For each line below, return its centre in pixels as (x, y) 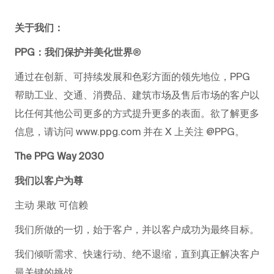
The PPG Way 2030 (59, 156)
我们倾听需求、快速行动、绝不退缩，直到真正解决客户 (137, 254)
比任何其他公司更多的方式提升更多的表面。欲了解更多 (137, 113)
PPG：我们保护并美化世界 (74, 52)
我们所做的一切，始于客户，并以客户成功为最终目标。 (137, 229)
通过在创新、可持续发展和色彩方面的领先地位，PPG (132, 76)
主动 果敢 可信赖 (51, 205)
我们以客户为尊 (49, 180)
